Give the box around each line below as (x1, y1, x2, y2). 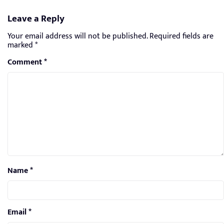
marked (7, 38, 35, 52)
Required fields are (149, 29, 213, 43)
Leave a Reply (7, 11, 64, 27)
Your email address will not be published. (7, 29, 147, 43)
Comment (7, 55, 44, 69)
